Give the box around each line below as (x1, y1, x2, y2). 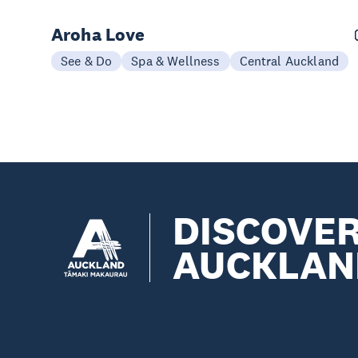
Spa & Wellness (131, 53, 221, 69)
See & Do (61, 53, 113, 69)
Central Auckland (239, 53, 340, 69)
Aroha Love (51, 23, 145, 46)
